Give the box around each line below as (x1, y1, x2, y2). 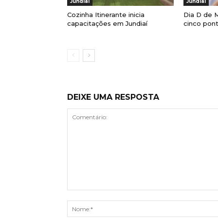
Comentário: (67, 190, 109, 200)
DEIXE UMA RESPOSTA (67, 92, 159, 102)
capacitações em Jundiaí (67, 19, 147, 28)
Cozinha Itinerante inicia (67, 11, 145, 19)
